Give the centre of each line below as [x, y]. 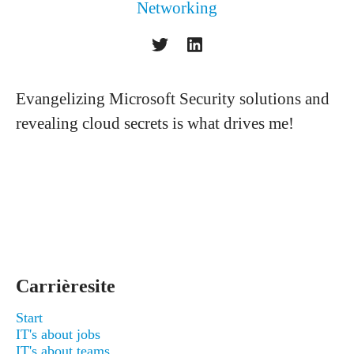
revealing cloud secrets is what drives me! [155, 123]
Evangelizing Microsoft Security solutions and [173, 99]
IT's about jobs [58, 334]
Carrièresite [66, 286]
